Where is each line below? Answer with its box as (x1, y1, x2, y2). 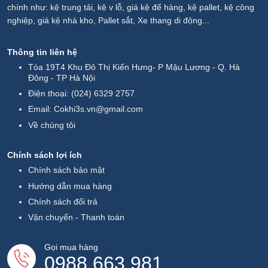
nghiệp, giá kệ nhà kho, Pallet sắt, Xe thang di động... (7, 16, 209, 26)
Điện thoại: (28, 88, 72, 98)
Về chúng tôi (28, 120, 76, 130)
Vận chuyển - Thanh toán (28, 212, 125, 223)
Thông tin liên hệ (7, 47, 77, 57)
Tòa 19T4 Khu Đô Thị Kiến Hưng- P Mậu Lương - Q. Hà (28, 62, 240, 72)
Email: (28, 104, 54, 114)
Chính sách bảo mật (28, 165, 105, 175)
